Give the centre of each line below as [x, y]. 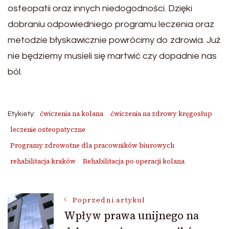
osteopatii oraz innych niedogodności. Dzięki [100, 8]
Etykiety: [21, 114]
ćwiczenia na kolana [72, 114]
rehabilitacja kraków [43, 161]
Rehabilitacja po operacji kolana [134, 161]
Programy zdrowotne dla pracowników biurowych [92, 145]
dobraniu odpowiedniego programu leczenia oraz [111, 24]
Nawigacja [58, 207]
